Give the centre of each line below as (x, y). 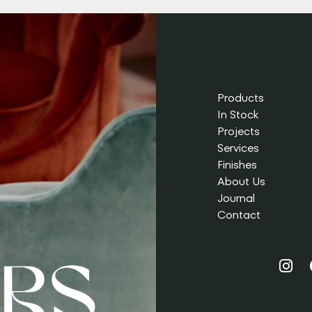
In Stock (237, 114)
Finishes (237, 164)
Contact (239, 214)
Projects (238, 131)
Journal (236, 198)
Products (240, 97)
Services (238, 148)
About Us (241, 181)
